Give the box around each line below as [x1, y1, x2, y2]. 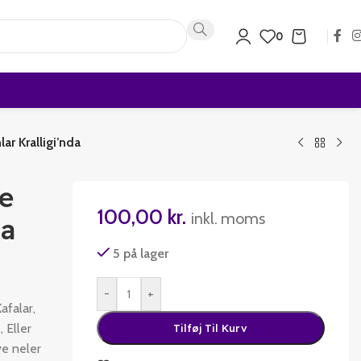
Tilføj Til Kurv [173, 321, 248, 334]
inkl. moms [190, 208, 265, 228]
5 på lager [113, 245, 169, 261]
